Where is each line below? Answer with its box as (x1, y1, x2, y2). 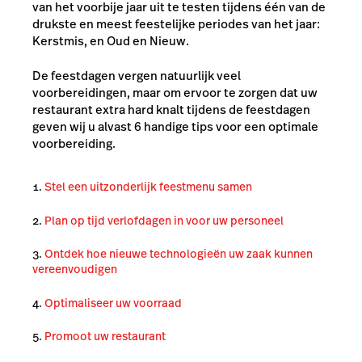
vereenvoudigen (32, 261, 117, 277)
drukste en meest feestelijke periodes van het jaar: (32, 15, 320, 32)
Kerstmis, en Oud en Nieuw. (32, 32, 189, 49)
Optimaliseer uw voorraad (44, 294, 182, 311)
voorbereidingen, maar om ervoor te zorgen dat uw (32, 84, 318, 102)
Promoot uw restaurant (44, 328, 166, 344)
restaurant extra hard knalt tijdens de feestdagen (32, 101, 310, 119)
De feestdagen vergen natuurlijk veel (32, 67, 241, 85)
